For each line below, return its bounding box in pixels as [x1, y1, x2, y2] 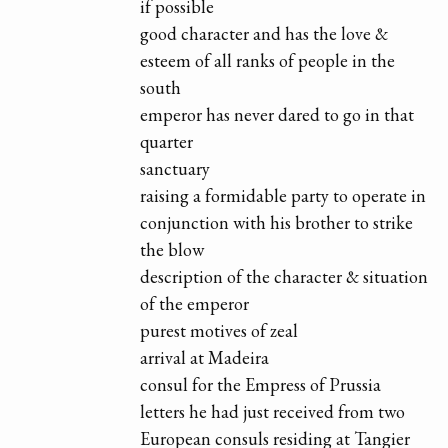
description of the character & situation [140, 265, 429, 289]
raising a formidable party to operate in [140, 184, 427, 208]
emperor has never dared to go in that [140, 103, 415, 127]
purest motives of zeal [140, 319, 299, 343]
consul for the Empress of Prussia [140, 373, 382, 397]
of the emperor [140, 292, 250, 316]
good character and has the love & [140, 22, 389, 46]
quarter [140, 130, 194, 154]
